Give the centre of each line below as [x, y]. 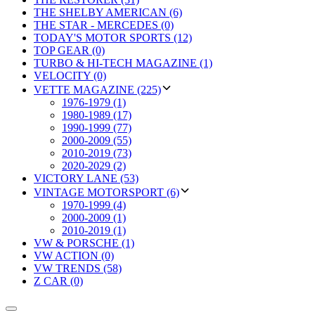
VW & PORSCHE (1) [84, 243]
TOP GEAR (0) [69, 50]
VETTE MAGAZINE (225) [97, 89]
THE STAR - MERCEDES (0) [104, 25]
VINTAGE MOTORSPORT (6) [107, 192]
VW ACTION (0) [74, 255]
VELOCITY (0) [70, 75]
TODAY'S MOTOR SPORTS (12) [113, 37]
